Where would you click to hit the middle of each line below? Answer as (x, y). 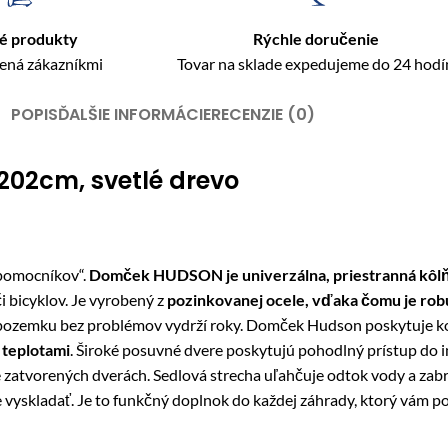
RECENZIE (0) (263, 114)
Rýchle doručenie (315, 38)
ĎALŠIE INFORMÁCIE (134, 114)
